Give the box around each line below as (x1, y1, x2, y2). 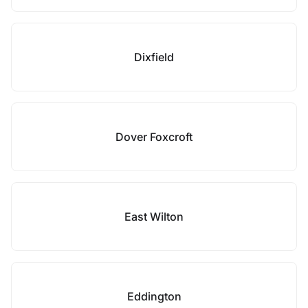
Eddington (126, 289, 181, 303)
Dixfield (134, 50, 174, 64)
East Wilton (124, 210, 184, 223)
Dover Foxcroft (115, 130, 192, 144)
